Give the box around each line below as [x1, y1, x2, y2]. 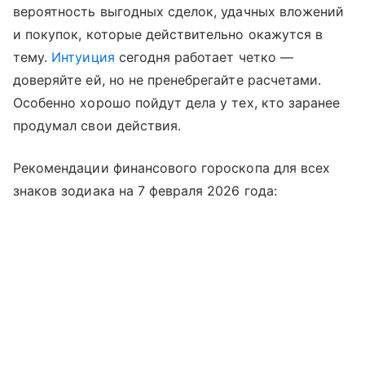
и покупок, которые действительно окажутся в [13, 26, 323, 43]
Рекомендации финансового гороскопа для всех [13, 160, 331, 177]
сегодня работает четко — [114, 49, 293, 66]
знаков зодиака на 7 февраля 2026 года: [13, 182, 277, 200]
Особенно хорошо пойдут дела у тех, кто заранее [13, 95, 341, 112]
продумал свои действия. [13, 117, 182, 134]
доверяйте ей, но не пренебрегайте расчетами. [13, 72, 322, 89]
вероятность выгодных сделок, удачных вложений [13, 3, 345, 20]
